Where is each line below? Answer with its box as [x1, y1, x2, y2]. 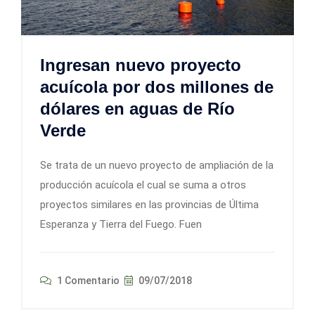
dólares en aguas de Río [40, 99, 235, 119]
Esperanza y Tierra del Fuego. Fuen [40, 218, 202, 231]
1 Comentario [55, 275, 120, 287]
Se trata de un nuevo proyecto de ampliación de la [40, 159, 274, 172]
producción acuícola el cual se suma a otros [40, 179, 246, 192]
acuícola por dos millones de [40, 77, 274, 97]
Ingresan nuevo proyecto [40, 56, 241, 75]
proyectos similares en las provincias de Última [40, 198, 259, 212]
